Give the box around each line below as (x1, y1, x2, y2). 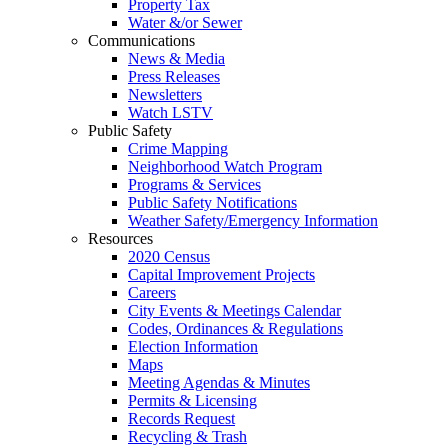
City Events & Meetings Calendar (128, 302, 341, 319)
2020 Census (128, 248, 210, 265)
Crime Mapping (128, 140, 228, 157)
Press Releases (128, 68, 220, 85)
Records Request (128, 410, 235, 427)
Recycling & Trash (128, 428, 247, 445)
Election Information (128, 338, 258, 355)
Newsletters (128, 86, 202, 103)
